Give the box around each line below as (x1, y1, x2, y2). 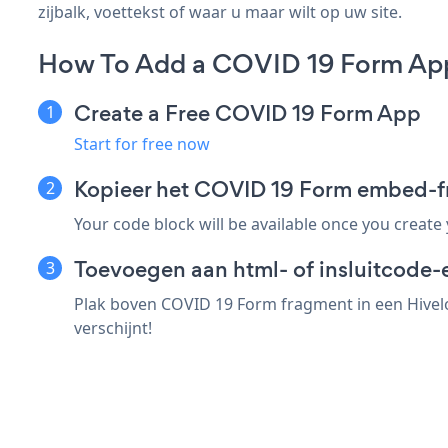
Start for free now (74, 132, 210, 155)
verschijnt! (74, 316, 152, 339)
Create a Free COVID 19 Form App (74, 97, 421, 129)
